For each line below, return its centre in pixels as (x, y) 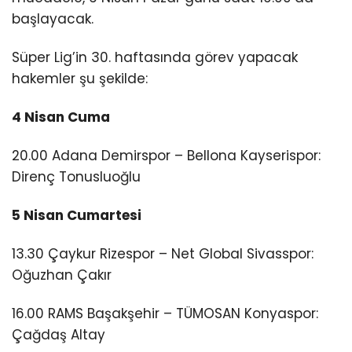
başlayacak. (53, 18)
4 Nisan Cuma (61, 117)
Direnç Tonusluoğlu (76, 177)
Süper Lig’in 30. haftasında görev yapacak (155, 57)
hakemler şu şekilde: (80, 78)
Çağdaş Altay (59, 335)
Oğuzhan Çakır (62, 275)
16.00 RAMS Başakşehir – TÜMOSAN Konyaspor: (165, 314)
